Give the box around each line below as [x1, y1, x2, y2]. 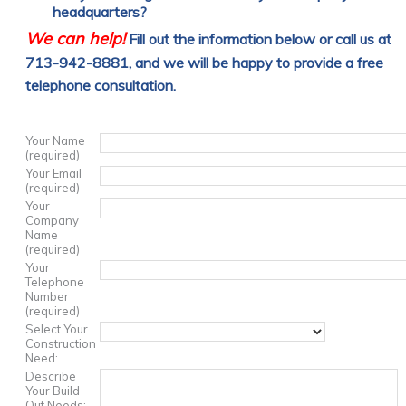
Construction [25, 336, 96, 351]
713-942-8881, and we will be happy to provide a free [25, 53, 383, 72]
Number [25, 289, 69, 304]
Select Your [25, 322, 88, 336]
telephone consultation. [25, 76, 176, 94]
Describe [25, 369, 76, 383]
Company [25, 213, 79, 227]
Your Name [25, 133, 85, 148]
